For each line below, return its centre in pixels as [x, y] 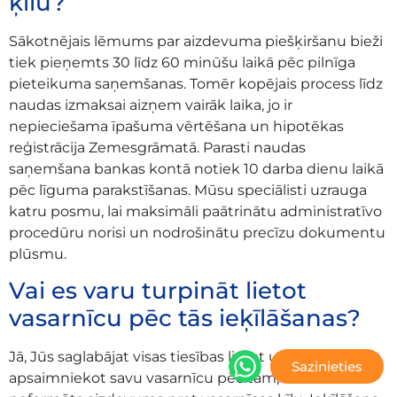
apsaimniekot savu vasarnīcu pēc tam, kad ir [165, 378]
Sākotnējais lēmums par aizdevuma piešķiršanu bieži [196, 41]
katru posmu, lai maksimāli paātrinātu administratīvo [195, 211]
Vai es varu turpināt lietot [158, 291]
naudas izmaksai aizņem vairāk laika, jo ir [151, 105]
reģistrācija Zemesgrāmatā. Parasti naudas [157, 147]
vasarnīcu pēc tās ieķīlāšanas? [185, 319]
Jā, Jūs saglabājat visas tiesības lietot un [148, 357]
